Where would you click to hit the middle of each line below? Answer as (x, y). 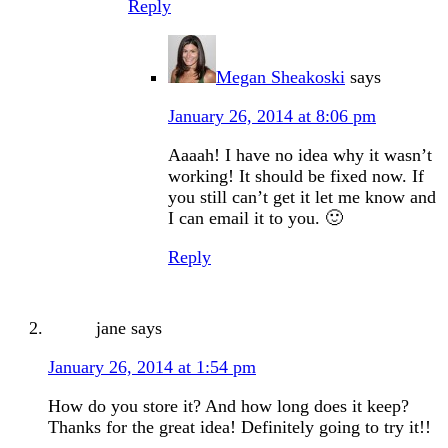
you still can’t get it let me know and (302, 197)
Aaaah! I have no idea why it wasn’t (300, 155)
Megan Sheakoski (280, 77)
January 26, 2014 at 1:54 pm (152, 367)
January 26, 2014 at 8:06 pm (272, 116)
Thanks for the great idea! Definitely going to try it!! (239, 427)
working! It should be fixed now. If (296, 176)
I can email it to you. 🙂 (255, 218)
